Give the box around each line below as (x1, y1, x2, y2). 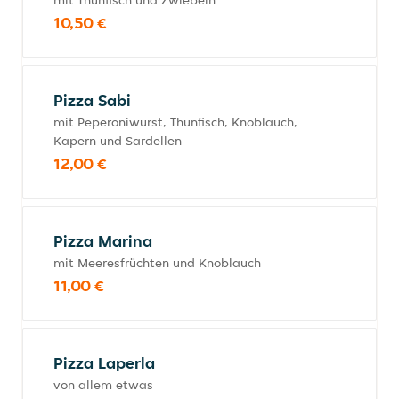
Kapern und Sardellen (53, 133, 182, 149)
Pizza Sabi (53, 90, 131, 110)
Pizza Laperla (53, 353, 155, 373)
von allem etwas (53, 377, 153, 393)
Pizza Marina (53, 231, 152, 251)
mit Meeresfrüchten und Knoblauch (53, 255, 261, 271)
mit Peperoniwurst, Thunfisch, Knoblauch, (53, 114, 297, 130)
